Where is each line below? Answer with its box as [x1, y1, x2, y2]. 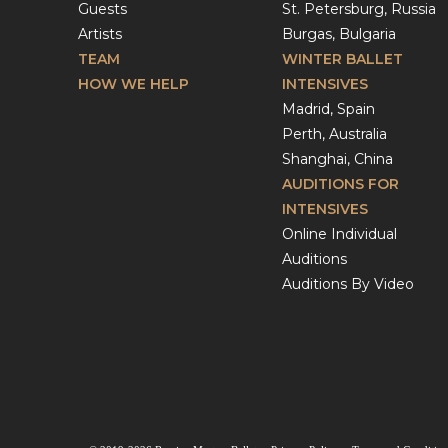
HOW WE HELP [78, 75, 189, 93]
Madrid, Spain [281, 100, 375, 118]
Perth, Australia [281, 125, 387, 143]
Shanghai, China [281, 150, 393, 168]
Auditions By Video [281, 275, 414, 293]
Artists [78, 25, 122, 43]
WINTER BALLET [281, 50, 403, 68]
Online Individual [281, 225, 397, 243]
